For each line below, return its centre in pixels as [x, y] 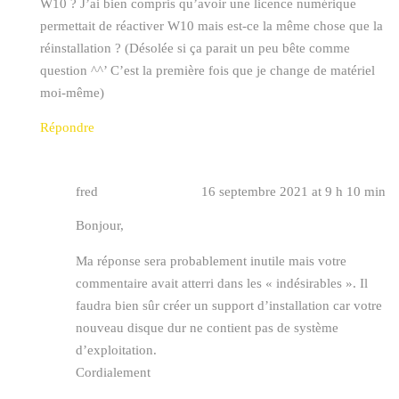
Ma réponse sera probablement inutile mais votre [211, 261]
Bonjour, [100, 226]
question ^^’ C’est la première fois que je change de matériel [208, 71]
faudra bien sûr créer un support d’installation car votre [229, 306]
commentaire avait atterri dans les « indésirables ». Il [222, 284]
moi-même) [72, 93]
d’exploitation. [116, 350]
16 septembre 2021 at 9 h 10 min [293, 192]
